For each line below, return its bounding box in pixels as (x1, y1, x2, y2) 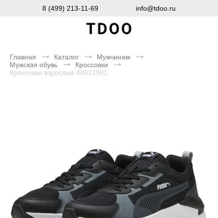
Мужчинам (97, 53, 130, 61)
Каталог (54, 53, 79, 61)
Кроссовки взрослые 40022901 (10, 69, 108, 76)
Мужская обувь (10, 61, 57, 69)
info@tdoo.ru (136, 4, 176, 12)
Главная (10, 53, 36, 61)
